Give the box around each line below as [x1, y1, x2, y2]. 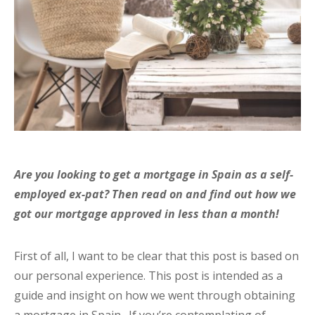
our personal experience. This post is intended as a [14, 267, 283, 283]
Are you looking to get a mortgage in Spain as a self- [14, 166, 293, 182]
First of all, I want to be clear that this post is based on [14, 247, 299, 264]
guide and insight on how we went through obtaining [14, 287, 295, 303]
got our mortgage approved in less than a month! [14, 205, 282, 221]
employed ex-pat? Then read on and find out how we [14, 186, 296, 202]
